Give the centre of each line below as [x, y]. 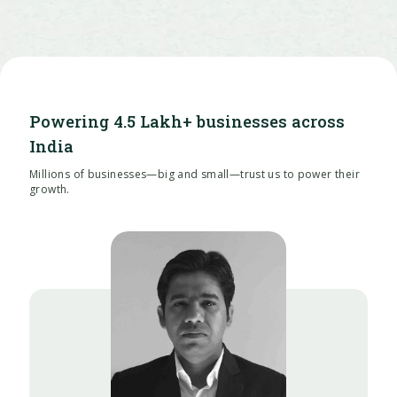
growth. [50, 119]
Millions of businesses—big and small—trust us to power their [195, 104]
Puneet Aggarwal [198, 375]
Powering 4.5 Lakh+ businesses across [187, 51]
